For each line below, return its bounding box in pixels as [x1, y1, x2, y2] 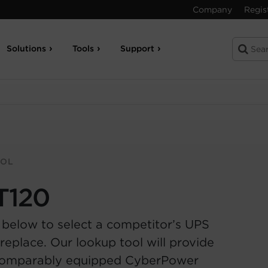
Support [120, 44, 155, 53]
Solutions [7, 44, 47, 53]
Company [193, 5, 232, 14]
